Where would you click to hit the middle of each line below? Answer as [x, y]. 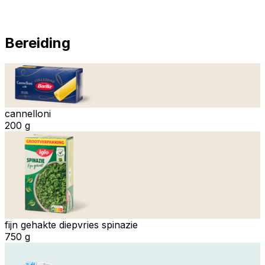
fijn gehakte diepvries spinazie [71, 224]
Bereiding [38, 43]
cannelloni [28, 113]
